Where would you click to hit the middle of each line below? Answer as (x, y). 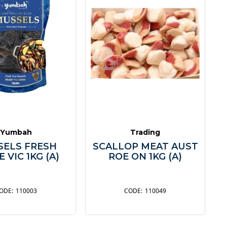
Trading (145, 132)
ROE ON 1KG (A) (145, 156)
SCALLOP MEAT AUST (145, 146)
